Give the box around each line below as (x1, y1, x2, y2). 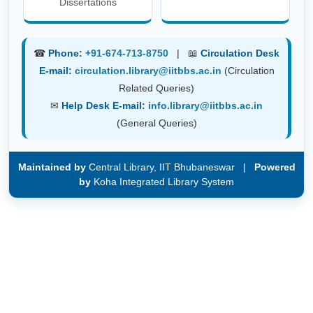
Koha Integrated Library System (91, 175, 234, 187)
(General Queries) (116, 117, 197, 129)
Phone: (48, 47, 82, 59)
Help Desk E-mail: (61, 99, 145, 111)
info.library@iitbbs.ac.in (148, 99, 263, 111)
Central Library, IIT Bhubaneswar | (85, 161, 254, 173)
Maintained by (17, 161, 86, 173)
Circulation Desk (201, 47, 279, 59)
